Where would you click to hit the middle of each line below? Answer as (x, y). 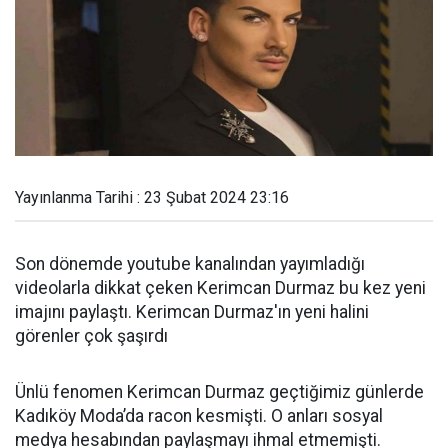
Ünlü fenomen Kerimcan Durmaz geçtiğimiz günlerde (219, 392)
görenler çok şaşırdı (93, 336)
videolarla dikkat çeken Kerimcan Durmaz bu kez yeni (220, 288)
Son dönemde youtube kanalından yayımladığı (190, 264)
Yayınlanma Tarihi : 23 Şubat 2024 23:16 (152, 197)
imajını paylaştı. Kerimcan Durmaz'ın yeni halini (192, 312)
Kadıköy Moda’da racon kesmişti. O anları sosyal (199, 416)
